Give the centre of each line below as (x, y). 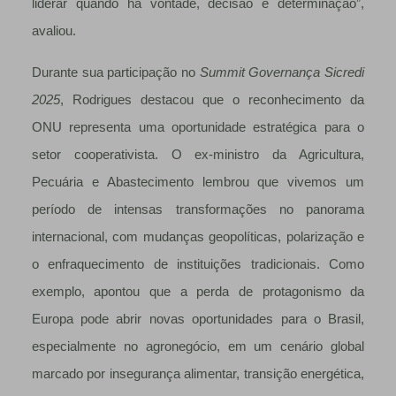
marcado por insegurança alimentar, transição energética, (198, 374)
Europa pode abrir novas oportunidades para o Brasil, (198, 320)
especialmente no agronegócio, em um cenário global (198, 347)
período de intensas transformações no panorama (198, 210)
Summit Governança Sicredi (282, 73)
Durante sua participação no (115, 73)
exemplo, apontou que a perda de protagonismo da (198, 292)
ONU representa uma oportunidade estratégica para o (198, 128)
